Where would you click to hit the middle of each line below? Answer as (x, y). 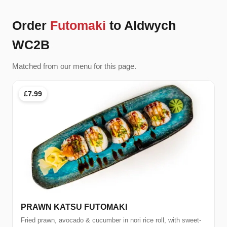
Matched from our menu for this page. (74, 66)
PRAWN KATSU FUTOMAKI (74, 207)
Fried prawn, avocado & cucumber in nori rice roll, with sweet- (111, 220)
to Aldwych (141, 26)
